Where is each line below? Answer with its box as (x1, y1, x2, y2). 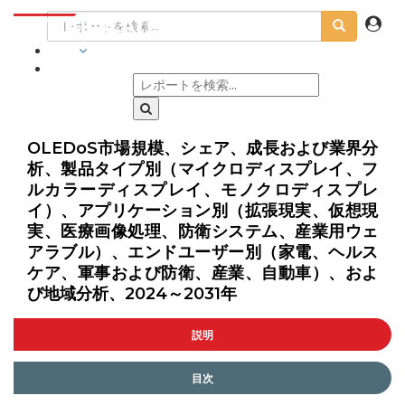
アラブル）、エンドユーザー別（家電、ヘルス (27, 242, 378, 262)
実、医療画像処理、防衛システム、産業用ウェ (27, 221, 378, 241)
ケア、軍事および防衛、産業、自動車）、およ (27, 263, 378, 283)
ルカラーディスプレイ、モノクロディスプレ (27, 180, 378, 200)
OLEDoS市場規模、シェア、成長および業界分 (27, 138, 378, 158)
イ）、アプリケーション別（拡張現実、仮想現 (27, 201, 378, 221)
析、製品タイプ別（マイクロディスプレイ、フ (27, 159, 378, 179)
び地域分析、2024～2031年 (27, 284, 237, 304)
